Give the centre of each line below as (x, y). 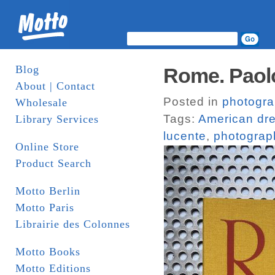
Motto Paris (45, 207)
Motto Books (48, 252)
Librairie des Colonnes (73, 224)
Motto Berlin (48, 191)
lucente (185, 136)
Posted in (193, 102)
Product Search (53, 163)
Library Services (57, 119)
